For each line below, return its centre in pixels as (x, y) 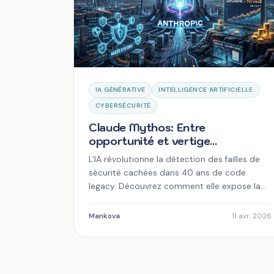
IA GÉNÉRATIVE (120, 90)
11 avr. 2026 (252, 217)
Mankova (104, 217)
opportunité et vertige (150, 141)
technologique (128, 155)
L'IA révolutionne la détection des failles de (174, 160)
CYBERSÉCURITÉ (123, 106)
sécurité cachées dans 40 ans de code (167, 173)
